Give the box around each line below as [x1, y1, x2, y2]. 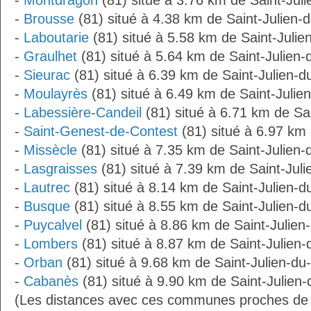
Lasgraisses [24, 161, 97, 176]
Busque [24, 199, 70, 214]
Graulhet [24, 49, 77, 64]
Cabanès [24, 274, 78, 289]
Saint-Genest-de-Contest [24, 124, 178, 139]
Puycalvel [24, 217, 82, 233]
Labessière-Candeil [24, 105, 142, 120]
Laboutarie [24, 30, 89, 45]
